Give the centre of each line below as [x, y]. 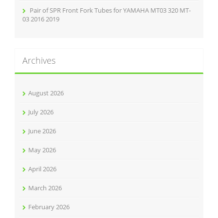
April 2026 [42, 169]
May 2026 [42, 150]
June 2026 [42, 131]
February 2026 [49, 207]
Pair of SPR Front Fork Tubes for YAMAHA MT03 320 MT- [110, 10]
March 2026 [45, 188]
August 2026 [46, 93]
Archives [39, 60]
